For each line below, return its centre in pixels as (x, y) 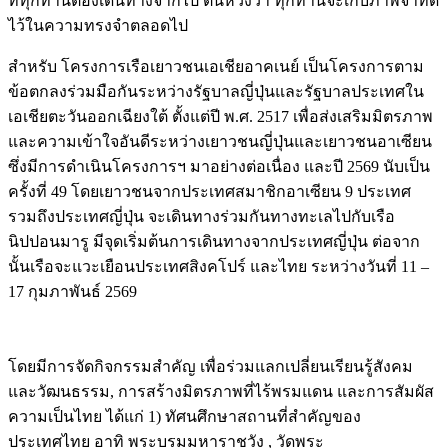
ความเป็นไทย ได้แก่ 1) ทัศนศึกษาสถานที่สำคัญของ (184, 416)
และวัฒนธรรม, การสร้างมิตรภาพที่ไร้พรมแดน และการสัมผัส (221, 391)
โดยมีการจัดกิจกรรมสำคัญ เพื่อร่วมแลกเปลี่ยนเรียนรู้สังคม (210, 366)
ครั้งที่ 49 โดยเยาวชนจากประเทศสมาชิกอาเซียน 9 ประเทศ (209, 191)
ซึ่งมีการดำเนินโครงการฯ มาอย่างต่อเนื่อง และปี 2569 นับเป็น (219, 166)
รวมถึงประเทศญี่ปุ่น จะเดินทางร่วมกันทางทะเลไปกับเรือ (201, 216)
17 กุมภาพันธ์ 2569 (72, 291)
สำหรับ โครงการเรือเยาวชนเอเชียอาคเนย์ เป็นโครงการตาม (216, 66)
